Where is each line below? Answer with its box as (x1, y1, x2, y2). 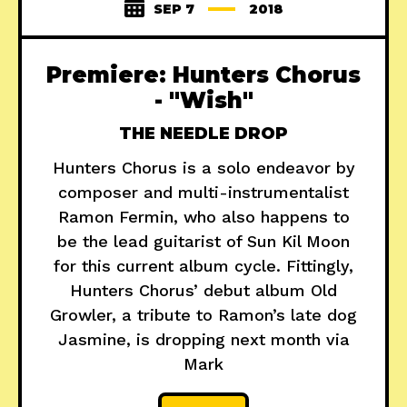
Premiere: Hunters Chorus (46, 62, 361, 89)
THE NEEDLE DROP (119, 124, 288, 144)
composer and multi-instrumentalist (58, 183, 349, 203)
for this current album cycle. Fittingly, (54, 256, 353, 276)
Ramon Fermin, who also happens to (57, 207, 350, 227)
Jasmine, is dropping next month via (57, 330, 350, 350)
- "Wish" (154, 87, 253, 114)
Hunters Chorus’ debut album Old (70, 281, 337, 301)
